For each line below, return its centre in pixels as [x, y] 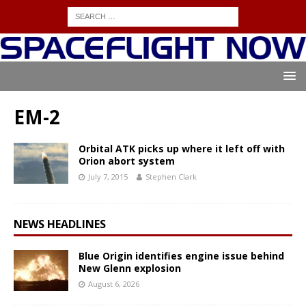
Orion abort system [127, 161]
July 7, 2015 [108, 177]
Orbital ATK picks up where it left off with [182, 149]
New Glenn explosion [130, 268]
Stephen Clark [171, 177]
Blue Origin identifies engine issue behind [181, 256]
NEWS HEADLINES [60, 224]
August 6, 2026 [114, 284]
